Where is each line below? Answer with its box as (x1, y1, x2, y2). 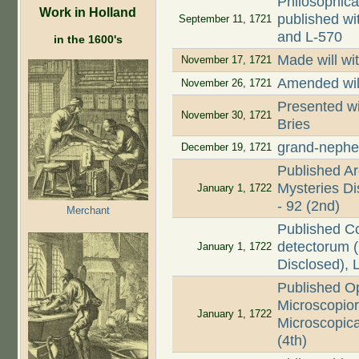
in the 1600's (53, 32, 123, 46)
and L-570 (277, 29, 343, 46)
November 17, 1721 (180, 54, 272, 67)
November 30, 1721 (180, 109, 272, 122)
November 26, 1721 (180, 77, 272, 90)
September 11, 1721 (178, 13, 272, 26)
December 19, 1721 (180, 141, 272, 154)
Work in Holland (39, 4, 136, 19)
